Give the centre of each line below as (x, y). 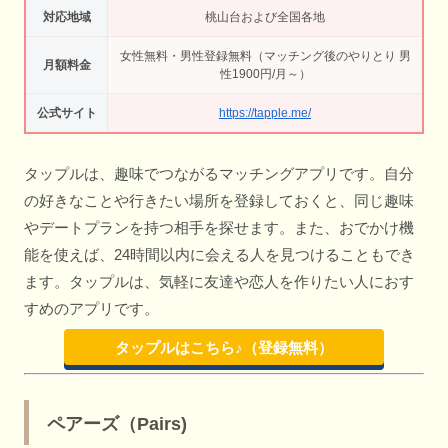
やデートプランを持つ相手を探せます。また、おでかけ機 (219, 227)
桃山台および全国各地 (265, 17)
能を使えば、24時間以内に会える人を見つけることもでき (219, 254)
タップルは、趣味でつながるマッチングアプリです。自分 (219, 173)
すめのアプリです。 (91, 308)
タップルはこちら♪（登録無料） (224, 347)
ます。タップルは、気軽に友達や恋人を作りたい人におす (219, 281)
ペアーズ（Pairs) (117, 423)
